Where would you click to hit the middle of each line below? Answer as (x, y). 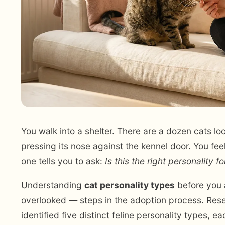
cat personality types (130, 185)
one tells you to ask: (63, 161)
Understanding (53, 185)
